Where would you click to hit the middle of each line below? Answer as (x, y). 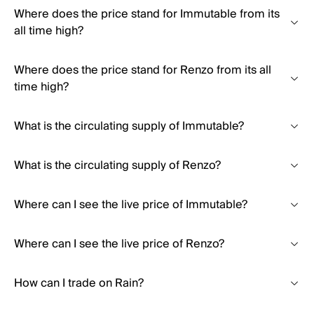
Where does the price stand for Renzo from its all (143, 70)
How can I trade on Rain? (79, 283)
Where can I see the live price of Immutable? (131, 205)
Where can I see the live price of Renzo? (119, 244)
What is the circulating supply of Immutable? (129, 126)
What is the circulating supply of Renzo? (117, 165)
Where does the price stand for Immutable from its (147, 14)
